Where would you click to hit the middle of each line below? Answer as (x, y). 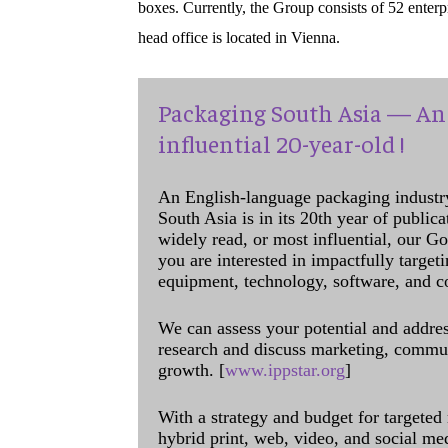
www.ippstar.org (285, 370)
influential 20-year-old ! (281, 143)
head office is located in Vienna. (239, 37)
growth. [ (191, 370)
